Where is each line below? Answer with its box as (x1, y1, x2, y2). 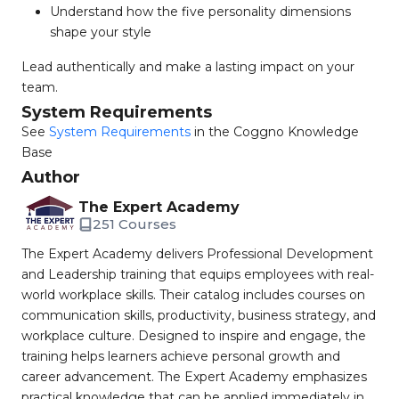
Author (21, 167, 80, 187)
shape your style (50, 24, 151, 40)
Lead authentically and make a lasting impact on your (21, 59, 354, 75)
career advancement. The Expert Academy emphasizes (21, 369, 367, 385)
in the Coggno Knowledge (191, 124, 359, 140)
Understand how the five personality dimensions (50, 4, 351, 20)
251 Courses (93, 216, 176, 232)
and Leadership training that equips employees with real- (21, 266, 374, 282)
